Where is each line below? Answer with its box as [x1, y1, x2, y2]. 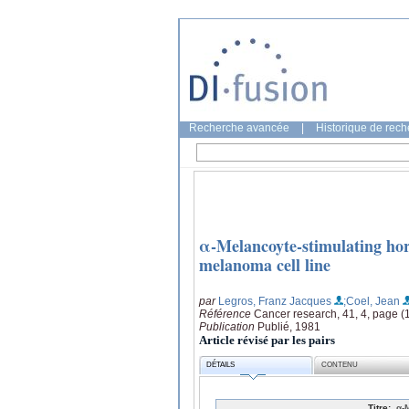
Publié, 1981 [257, 320, 320, 333]
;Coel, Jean [343, 294, 400, 308]
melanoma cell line [199, 253, 330, 278]
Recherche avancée [189, 121, 289, 134]
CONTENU [321, 361, 359, 370]
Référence [199, 307, 254, 320]
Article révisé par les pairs [199, 332, 335, 347]
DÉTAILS [206, 361, 236, 370]
